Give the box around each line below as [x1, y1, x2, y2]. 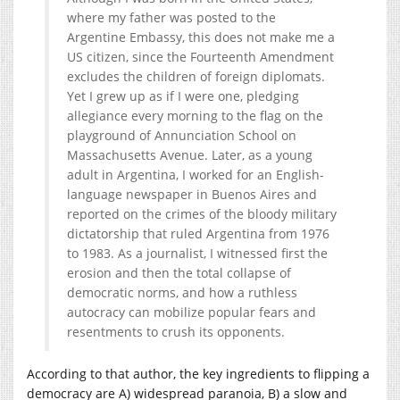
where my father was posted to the [67, 8, 276, 26]
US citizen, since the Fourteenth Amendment [67, 47, 334, 65]
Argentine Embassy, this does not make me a [67, 28, 335, 46]
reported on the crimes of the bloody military [67, 204, 337, 222]
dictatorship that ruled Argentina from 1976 [67, 224, 329, 242]
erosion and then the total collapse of [67, 263, 291, 281]
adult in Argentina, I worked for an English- [67, 165, 324, 183]
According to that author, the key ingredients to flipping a [27, 364, 370, 382]
